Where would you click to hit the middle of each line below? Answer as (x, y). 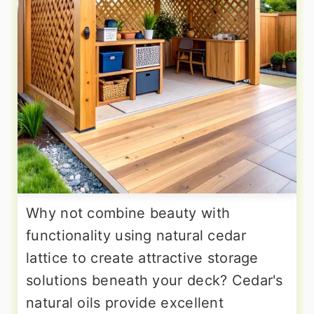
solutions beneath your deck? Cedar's (155, 281)
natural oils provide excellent (125, 303)
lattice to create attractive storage (142, 258)
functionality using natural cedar (136, 236)
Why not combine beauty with (128, 213)
